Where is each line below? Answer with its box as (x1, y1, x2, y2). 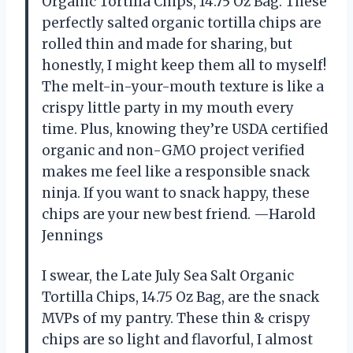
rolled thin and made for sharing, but (42, 35, 292, 53)
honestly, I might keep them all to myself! (42, 56, 326, 74)
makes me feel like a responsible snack (42, 162, 310, 180)
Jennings (42, 226, 103, 244)
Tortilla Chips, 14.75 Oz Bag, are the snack (42, 288, 319, 306)
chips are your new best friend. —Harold (42, 205, 315, 223)
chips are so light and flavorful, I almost (42, 330, 313, 348)
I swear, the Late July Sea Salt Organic (42, 266, 294, 284)
